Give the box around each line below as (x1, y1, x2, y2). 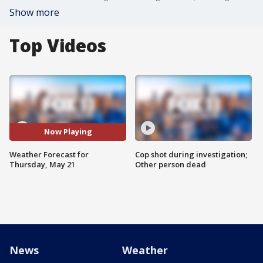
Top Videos (9, 33, 106, 58)
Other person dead (135, 159, 206, 170)
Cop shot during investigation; (135, 149, 247, 160)
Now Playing (43, 126, 92, 137)
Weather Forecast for (9, 149, 89, 160)
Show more (9, 6, 59, 19)
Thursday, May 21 (9, 159, 75, 170)
